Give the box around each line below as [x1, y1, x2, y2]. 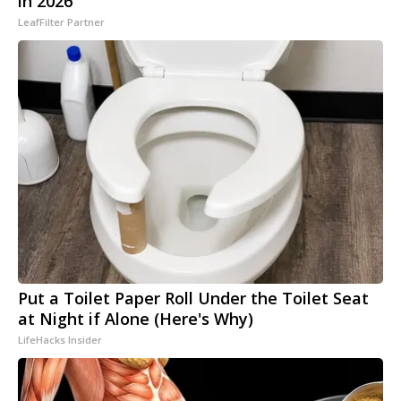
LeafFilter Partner [18, 15, 105, 30]
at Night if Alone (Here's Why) [18, 308, 253, 330]
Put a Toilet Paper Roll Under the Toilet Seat [18, 287, 369, 310]
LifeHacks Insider [18, 333, 102, 347]
